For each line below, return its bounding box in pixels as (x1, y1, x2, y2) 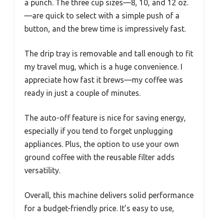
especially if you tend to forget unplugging (24, 127, 173, 136)
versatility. (24, 166, 60, 175)
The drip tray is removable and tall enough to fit (24, 49, 193, 58)
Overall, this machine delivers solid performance (24, 191, 194, 200)
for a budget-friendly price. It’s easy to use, (24, 204, 174, 213)
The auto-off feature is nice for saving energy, (24, 113, 186, 123)
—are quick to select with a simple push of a (24, 11, 180, 20)
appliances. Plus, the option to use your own (24, 140, 179, 149)
